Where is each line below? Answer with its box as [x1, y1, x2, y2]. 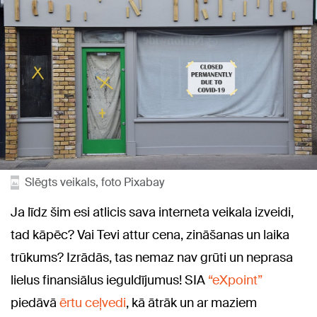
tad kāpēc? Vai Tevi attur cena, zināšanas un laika [11, 226, 289, 243]
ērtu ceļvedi [59, 294, 126, 311]
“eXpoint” [208, 272, 263, 289]
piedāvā [11, 294, 59, 311]
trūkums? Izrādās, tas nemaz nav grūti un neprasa [11, 249, 293, 266]
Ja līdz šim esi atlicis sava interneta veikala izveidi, [11, 204, 294, 221]
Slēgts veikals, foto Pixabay [25, 175, 164, 190]
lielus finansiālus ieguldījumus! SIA [11, 272, 208, 289]
